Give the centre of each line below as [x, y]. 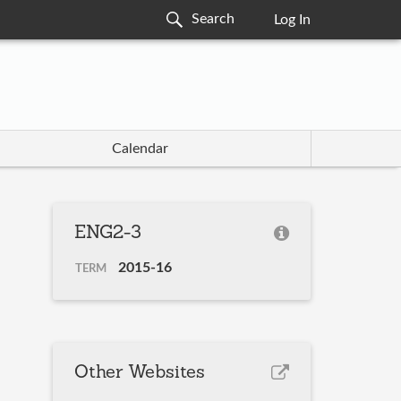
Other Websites [140, 374]
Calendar [141, 149]
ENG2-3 [108, 234]
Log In [293, 20]
